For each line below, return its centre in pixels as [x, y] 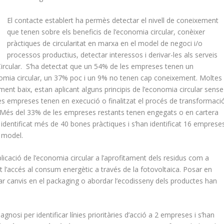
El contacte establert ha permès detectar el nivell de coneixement [113, 20]
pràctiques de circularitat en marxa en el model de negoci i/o [105, 43]
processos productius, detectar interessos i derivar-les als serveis [112, 54]
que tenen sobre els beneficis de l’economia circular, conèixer [106, 31]
